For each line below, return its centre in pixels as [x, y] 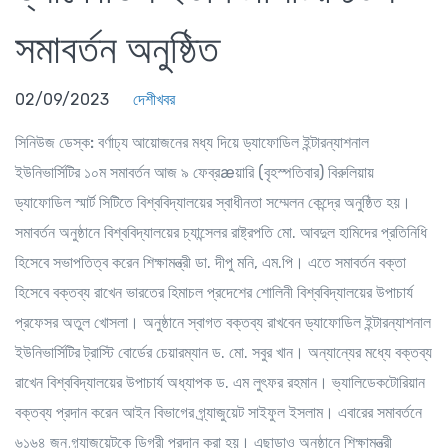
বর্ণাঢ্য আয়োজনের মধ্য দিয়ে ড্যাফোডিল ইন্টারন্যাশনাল [231, 142]
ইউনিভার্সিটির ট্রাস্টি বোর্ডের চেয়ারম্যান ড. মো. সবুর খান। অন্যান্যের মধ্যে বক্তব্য [223, 352]
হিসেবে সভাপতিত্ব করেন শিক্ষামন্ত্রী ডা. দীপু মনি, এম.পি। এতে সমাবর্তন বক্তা [210, 262]
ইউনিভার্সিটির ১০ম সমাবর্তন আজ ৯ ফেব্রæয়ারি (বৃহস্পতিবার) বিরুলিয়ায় [194, 172]
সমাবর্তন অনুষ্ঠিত [117, 49]
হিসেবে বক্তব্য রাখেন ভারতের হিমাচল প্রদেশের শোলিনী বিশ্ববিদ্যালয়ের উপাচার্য [214, 292]
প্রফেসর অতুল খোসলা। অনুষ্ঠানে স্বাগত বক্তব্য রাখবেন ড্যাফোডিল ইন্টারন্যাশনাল [223, 322]
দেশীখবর [154, 99]
